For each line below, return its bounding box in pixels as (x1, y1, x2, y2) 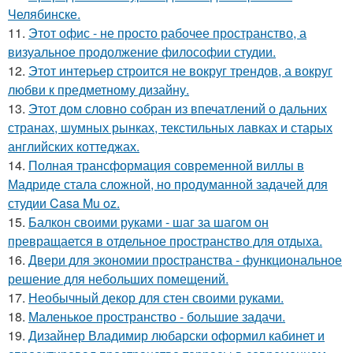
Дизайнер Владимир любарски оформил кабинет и (28, 325, 325, 344)
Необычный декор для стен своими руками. (28, 288, 284, 307)
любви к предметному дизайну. (8, 80, 189, 98)
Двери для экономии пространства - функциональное (28, 250, 342, 269)
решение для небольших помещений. (8, 269, 229, 288)
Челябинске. (8, 4, 80, 23)
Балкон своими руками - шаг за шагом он (28, 212, 269, 231)
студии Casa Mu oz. (8, 193, 120, 212)
